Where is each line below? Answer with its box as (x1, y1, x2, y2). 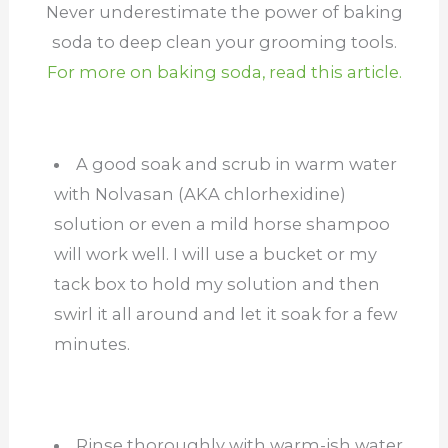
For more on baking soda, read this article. (46, 61, 402, 82)
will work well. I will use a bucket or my (53, 244, 377, 265)
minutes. (53, 334, 130, 355)
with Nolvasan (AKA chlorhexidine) (53, 184, 346, 205)
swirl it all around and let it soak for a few (53, 304, 397, 325)
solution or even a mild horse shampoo (53, 214, 390, 235)
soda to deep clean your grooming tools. (51, 31, 397, 52)
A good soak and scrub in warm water (76, 154, 398, 175)
